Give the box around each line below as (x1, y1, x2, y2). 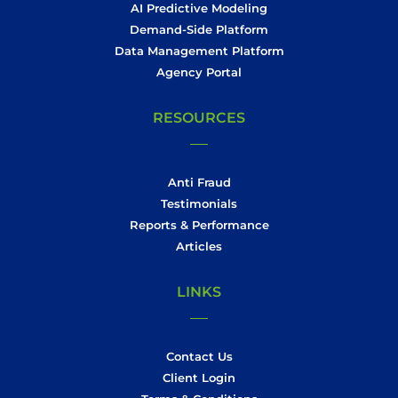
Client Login (163, 370, 235, 385)
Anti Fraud (167, 174, 231, 189)
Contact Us (165, 348, 233, 363)
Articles (176, 238, 222, 253)
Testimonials (161, 195, 237, 211)
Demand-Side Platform (130, 21, 268, 36)
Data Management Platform (114, 43, 284, 58)
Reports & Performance (129, 217, 269, 232)
